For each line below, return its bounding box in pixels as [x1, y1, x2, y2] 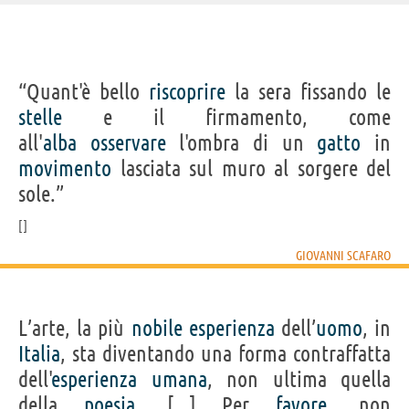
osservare [89, 130, 166, 155]
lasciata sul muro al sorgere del [111, 155, 391, 181]
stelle [18, 104, 62, 130]
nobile [131, 315, 183, 341]
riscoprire [149, 79, 225, 104]
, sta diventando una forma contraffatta [60, 341, 391, 366]
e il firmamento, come [62, 104, 391, 130]
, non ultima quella [206, 366, 391, 392]
